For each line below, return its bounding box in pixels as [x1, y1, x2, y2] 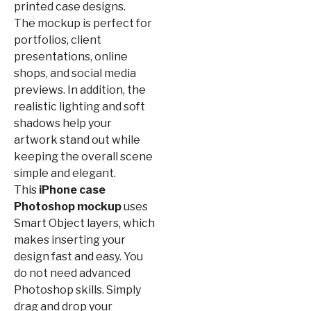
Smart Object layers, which [14, 216, 155, 230]
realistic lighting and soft [14, 99, 145, 113]
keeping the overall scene [14, 149, 153, 163]
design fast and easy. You [14, 249, 143, 263]
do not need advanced [14, 266, 131, 280]
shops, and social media [14, 66, 136, 80]
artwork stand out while [14, 133, 140, 146]
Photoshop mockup [14, 199, 121, 213]
